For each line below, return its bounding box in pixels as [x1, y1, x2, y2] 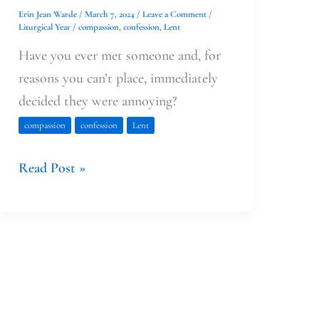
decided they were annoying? [18, 93, 177, 110]
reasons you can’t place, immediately [18, 70, 218, 88]
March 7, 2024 [84, 8, 137, 20]
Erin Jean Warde [18, 8, 79, 20]
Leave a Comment [142, 8, 206, 20]
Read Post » [18, 159, 85, 177]
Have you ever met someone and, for [18, 47, 221, 65]
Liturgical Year [18, 21, 70, 33]
